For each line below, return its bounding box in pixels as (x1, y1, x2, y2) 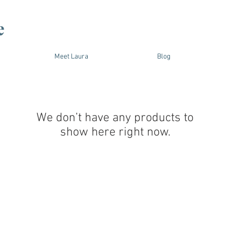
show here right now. (60, 125, 170, 140)
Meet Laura (54, 52, 88, 61)
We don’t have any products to (36, 111, 194, 125)
